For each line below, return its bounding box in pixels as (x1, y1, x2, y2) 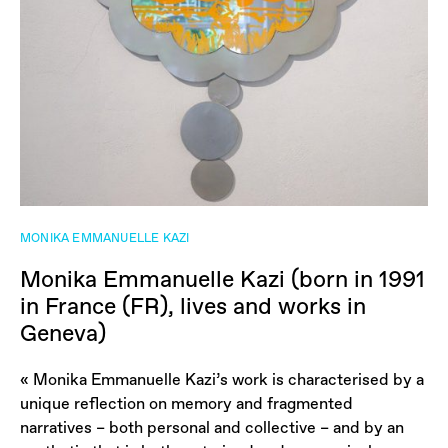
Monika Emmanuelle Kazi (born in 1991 (20, 263, 425, 296)
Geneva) (20, 317, 106, 350)
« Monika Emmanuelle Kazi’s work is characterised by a (20, 368, 424, 391)
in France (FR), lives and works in (20, 290, 366, 323)
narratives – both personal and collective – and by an (20, 416, 404, 439)
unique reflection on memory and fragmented (20, 392, 353, 415)
